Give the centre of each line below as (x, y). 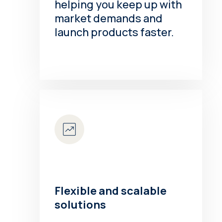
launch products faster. (114, 32)
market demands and (109, 18)
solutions (81, 204)
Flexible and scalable (111, 191)
